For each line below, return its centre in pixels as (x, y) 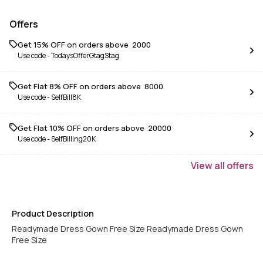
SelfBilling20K (73, 139)
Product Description (53, 213)
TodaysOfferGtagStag (85, 55)
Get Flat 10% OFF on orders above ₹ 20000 (95, 128)
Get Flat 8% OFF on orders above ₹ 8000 (90, 86)
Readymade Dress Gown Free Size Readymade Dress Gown (127, 228)
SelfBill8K (66, 97)
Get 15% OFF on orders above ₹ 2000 (84, 44)
